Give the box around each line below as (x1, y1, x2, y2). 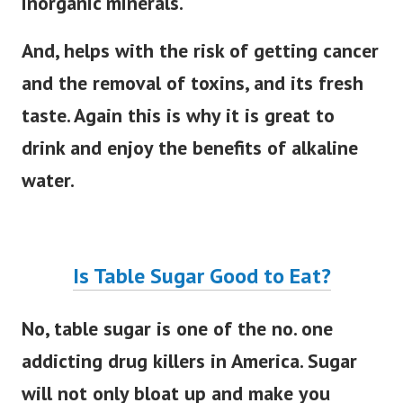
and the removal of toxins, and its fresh (22, 70, 363, 96)
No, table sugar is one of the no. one (22, 316, 333, 342)
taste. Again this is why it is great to (22, 103, 335, 129)
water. (22, 167, 75, 193)
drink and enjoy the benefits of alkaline (22, 135, 358, 161)
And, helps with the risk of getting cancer (22, 38, 379, 64)
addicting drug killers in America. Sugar (22, 348, 357, 374)
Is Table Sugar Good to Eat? (72, 262, 331, 291)
